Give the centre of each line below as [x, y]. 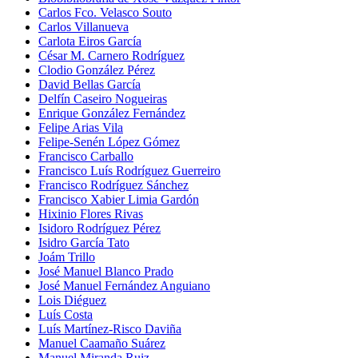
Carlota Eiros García [90, 42]
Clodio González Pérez [97, 70]
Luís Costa [66, 315]
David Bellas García [89, 85]
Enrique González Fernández [112, 113]
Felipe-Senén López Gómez [109, 142]
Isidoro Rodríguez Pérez [99, 229]
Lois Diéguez [72, 300]
